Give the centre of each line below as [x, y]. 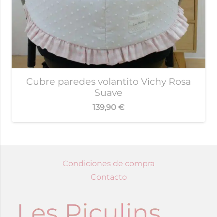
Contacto [108, 177]
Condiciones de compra [108, 163]
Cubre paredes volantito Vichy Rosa [108, 82]
